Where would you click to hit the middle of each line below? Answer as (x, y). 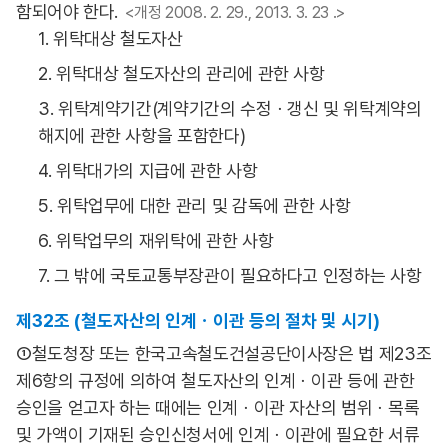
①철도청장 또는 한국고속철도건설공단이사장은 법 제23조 (224, 353)
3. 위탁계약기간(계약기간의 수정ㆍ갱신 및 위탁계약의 (230, 108)
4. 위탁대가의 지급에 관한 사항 (148, 170)
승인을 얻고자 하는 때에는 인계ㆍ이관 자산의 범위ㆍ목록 (218, 407)
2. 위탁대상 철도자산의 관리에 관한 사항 (181, 73)
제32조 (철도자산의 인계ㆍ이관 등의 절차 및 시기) (198, 320)
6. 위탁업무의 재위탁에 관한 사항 (156, 240)
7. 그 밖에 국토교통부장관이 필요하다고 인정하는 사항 (230, 275)
